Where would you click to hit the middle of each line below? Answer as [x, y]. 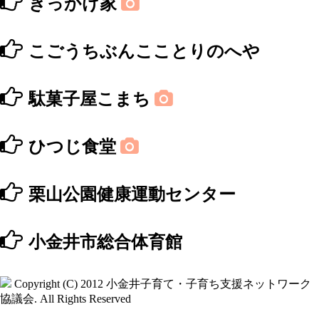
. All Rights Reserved [83, 299]
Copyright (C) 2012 [59, 284]
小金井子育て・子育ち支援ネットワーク [209, 284]
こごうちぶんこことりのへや [144, 51]
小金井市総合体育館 [105, 242]
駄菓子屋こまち [91, 99]
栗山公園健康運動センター [132, 194]
